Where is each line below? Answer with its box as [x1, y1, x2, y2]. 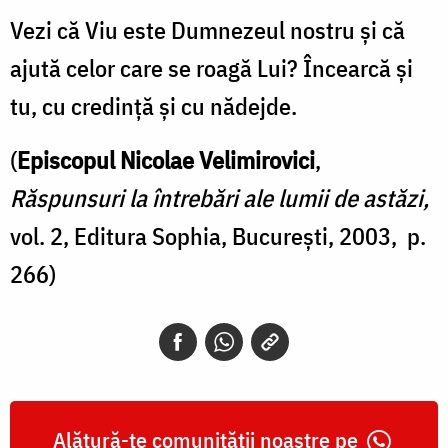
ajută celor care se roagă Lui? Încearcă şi [10, 51, 413, 84]
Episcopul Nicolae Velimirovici [17, 143, 315, 176]
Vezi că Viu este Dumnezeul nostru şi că [10, 13, 405, 46]
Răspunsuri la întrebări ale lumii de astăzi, [10, 181, 429, 214]
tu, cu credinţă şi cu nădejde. [10, 89, 297, 122]
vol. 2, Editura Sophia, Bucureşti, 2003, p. [10, 219, 426, 252]
